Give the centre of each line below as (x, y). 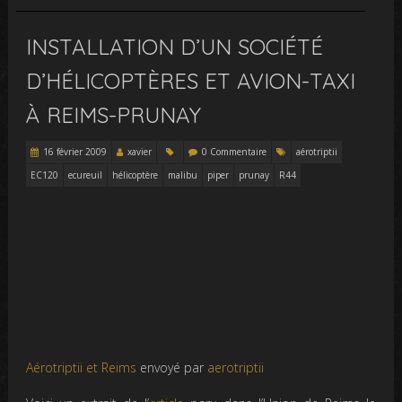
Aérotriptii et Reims (82, 367)
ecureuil (86, 175)
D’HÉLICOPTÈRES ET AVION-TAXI (191, 80)
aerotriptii (236, 367)
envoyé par (174, 367)
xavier (140, 151)
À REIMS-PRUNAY (114, 114)
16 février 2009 (75, 151)
